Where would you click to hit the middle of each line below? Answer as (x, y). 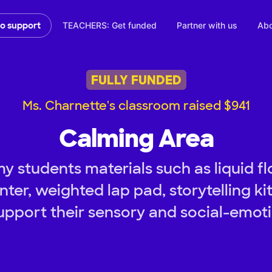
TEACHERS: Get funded (110, 25)
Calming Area (136, 139)
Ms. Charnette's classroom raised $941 (136, 106)
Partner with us (207, 25)
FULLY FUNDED (136, 80)
